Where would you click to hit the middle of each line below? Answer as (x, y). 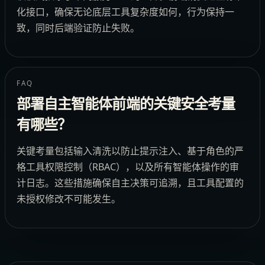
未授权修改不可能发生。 (69, 199)
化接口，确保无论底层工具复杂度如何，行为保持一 (126, 12)
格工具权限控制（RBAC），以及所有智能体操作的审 (128, 167)
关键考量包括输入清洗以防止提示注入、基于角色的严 (130, 151)
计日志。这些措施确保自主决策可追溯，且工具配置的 (130, 183)
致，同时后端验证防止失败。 (78, 28)
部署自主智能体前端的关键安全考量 (126, 104)
